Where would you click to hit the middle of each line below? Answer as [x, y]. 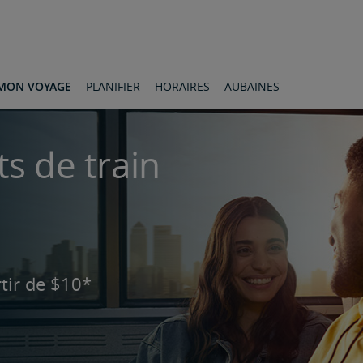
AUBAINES [252, 86]
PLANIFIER [113, 86]
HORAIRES [182, 86]
